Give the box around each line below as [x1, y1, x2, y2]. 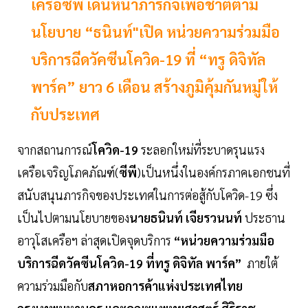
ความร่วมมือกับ [17, 278, 88, 294]
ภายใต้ [244, 255, 278, 272]
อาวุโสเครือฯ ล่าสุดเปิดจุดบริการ [17, 232, 174, 249]
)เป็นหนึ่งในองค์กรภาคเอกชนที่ [137, 164, 290, 181]
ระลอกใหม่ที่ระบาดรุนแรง [138, 142, 265, 158]
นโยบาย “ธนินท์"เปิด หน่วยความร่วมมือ [31, 22, 280, 42]
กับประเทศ [31, 104, 100, 124]
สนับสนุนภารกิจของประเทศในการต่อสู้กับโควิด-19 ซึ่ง [17, 187, 278, 203]
